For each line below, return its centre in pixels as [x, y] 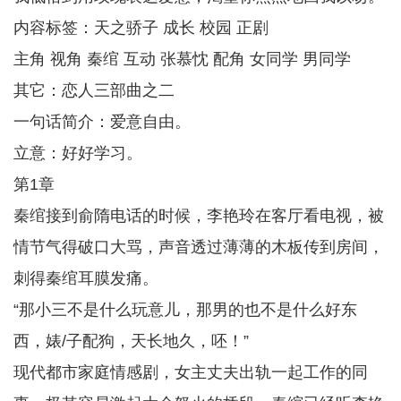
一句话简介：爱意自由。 [102, 122]
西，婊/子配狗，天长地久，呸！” [131, 341]
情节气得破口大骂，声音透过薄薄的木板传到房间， [199, 247]
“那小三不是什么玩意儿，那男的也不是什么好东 [185, 310]
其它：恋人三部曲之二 [94, 90]
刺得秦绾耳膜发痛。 [86, 278]
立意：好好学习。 [78, 153]
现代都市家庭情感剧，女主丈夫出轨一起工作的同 [191, 372]
